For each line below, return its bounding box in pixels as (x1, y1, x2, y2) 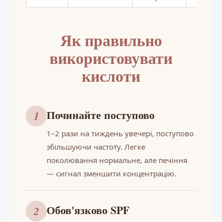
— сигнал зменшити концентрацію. (47, 168, 176, 178)
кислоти (82, 63, 140, 87)
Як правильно (60, 28, 162, 52)
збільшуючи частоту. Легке (47, 141, 145, 152)
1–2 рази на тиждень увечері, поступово (47, 128, 194, 138)
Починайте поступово (47, 106, 155, 123)
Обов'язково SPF (47, 201, 129, 218)
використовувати (50, 46, 172, 69)
